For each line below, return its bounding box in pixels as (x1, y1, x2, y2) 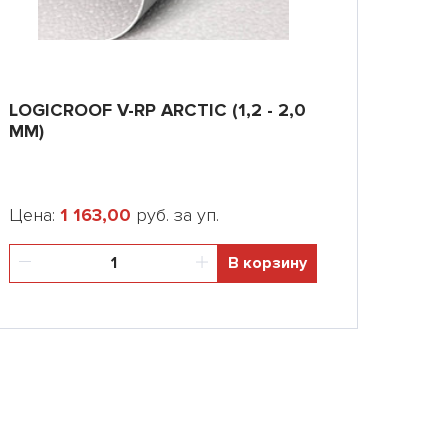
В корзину (228, 253, 307, 273)
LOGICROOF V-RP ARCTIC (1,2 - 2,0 (9, 99, 306, 121)
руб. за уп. (131, 204, 219, 226)
